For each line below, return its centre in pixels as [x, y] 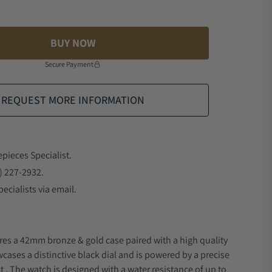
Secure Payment [69, 64]
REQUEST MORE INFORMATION [73, 100]
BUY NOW [73, 43]
